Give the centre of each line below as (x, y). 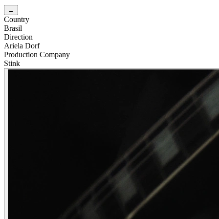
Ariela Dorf (22, 45)
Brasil (13, 28)
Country (17, 19)
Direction (18, 37)
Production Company (37, 54)
